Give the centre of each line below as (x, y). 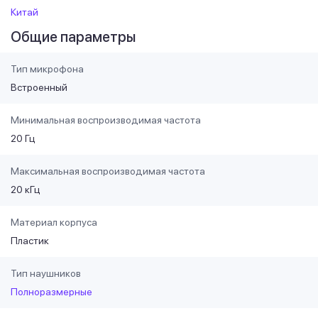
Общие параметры (73, 37)
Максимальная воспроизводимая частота (108, 171)
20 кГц (26, 189)
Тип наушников (46, 273)
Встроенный (39, 87)
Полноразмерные (51, 291)
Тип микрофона (47, 68)
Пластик (30, 240)
